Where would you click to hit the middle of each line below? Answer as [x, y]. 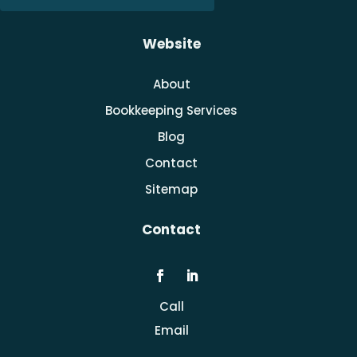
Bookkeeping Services [172, 110]
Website [171, 43]
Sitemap [172, 189]
